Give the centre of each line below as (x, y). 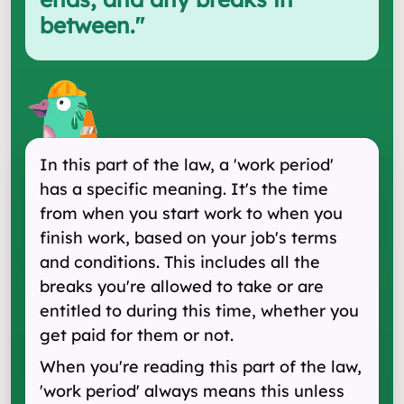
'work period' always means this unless (192, 391)
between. (87, 25)
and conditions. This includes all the (180, 262)
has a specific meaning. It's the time (184, 189)
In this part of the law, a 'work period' (187, 165)
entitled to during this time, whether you (199, 311)
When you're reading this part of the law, (201, 367)
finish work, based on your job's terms (188, 238)
